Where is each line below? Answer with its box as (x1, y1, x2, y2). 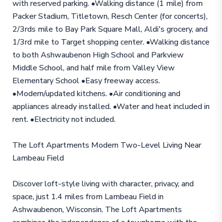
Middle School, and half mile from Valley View (12, 62, 175, 73)
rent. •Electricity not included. (12, 113, 115, 125)
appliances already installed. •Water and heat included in (12, 101, 210, 112)
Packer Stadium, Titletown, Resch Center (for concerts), (12, 10, 208, 22)
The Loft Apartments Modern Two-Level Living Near (12, 139, 201, 151)
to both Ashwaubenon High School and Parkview (12, 49, 184, 60)
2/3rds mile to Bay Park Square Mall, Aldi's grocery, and (12, 23, 208, 35)
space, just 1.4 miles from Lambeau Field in (12, 191, 164, 202)
